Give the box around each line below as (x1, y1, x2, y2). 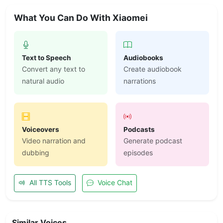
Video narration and (22, 136, 86, 145)
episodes (123, 148, 153, 157)
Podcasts (123, 125, 155, 133)
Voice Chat (96, 178, 132, 187)
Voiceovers (22, 125, 59, 133)
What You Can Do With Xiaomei (14, 12, 148, 23)
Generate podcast (123, 136, 182, 145)
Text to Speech (22, 53, 71, 62)
